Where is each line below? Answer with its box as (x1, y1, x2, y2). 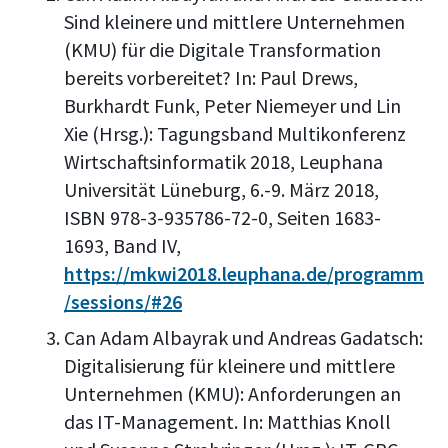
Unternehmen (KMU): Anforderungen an (64, 380, 401, 406)
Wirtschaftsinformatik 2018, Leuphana (64, 148, 383, 174)
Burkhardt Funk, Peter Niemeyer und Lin (64, 92, 401, 118)
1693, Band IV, (64, 232, 181, 258)
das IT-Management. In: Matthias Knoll (64, 408, 391, 434)
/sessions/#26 (64, 288, 182, 314)
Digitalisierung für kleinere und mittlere (64, 352, 395, 378)
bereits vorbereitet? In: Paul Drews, (64, 64, 358, 90)
